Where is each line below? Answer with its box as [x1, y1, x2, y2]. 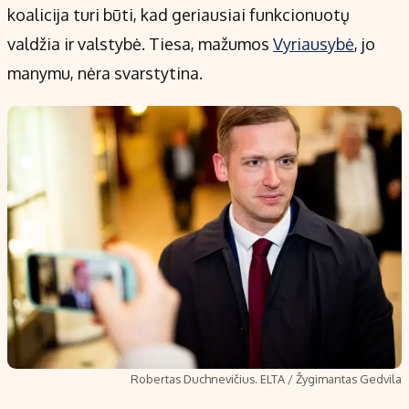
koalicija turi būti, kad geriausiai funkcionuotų [7, 5, 350, 26]
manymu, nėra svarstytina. [7, 63, 203, 84]
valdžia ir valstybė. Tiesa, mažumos [7, 34, 273, 55]
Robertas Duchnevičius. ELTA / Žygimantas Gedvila [131, 372, 402, 387]
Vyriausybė [273, 34, 354, 55]
